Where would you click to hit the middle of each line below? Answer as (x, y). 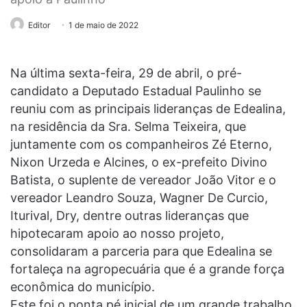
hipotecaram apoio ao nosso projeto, (117, 233)
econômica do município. (83, 286)
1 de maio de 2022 (103, 25)
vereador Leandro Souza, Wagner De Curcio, (139, 197)
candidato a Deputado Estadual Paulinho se (136, 90)
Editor (39, 25)
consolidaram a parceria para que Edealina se (141, 251)
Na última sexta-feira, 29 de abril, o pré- (126, 73)
